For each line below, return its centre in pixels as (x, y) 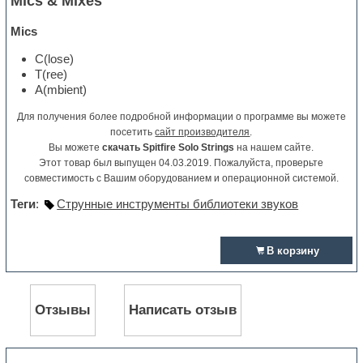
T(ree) (51, 75)
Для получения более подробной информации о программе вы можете (181, 117)
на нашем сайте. (274, 148)
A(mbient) (61, 90)
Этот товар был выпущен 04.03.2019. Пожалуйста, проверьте (181, 163)
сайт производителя (203, 132)
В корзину (293, 251)
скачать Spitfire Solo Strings (169, 148)
